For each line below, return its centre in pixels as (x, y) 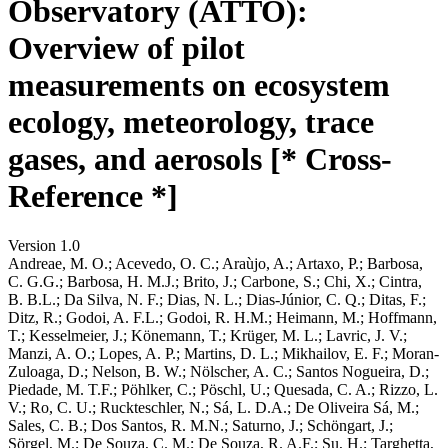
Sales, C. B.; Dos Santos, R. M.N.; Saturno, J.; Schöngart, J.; (200, 425)
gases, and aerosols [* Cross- (200, 159)
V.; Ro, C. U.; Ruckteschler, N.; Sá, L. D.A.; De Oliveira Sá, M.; (213, 407)
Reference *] (93, 196)
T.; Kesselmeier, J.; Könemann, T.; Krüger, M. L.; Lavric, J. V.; (207, 335)
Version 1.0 (44, 245)
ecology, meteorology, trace (191, 122)
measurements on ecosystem (199, 85)
